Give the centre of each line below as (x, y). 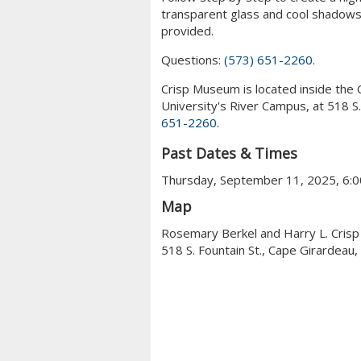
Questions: (192, 59)
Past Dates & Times (229, 153)
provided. (187, 30)
